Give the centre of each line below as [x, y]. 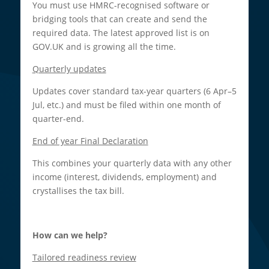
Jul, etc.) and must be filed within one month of [126, 104]
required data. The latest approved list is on [121, 32]
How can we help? [70, 235]
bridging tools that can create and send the [119, 19]
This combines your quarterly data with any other [132, 163]
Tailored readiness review [84, 257]
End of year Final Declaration [90, 141]
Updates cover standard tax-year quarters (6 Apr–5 [134, 91]
